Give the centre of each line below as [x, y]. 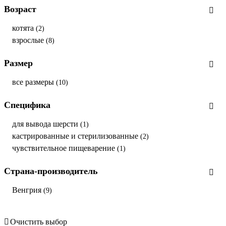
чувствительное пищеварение [65, 148]
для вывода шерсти [46, 124]
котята [24, 28]
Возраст [20, 9]
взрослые [29, 40]
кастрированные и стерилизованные [76, 136]
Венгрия [28, 190]
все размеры [34, 82]
